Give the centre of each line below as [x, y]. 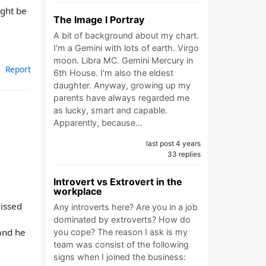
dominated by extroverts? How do [122, 219]
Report [18, 69]
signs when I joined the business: [120, 257]
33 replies [184, 154]
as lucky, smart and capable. [110, 110]
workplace [78, 191]
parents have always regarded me [121, 98]
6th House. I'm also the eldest [113, 73]
